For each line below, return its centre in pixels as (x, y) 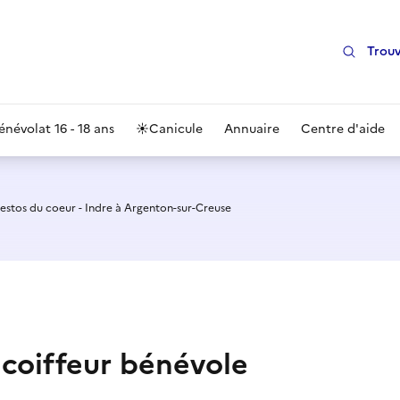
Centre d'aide (343, 129)
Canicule (176, 129)
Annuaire (252, 129)
